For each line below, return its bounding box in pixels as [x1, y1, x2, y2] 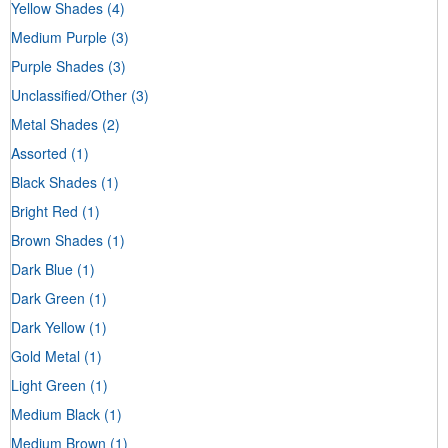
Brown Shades [11, 229, 103, 250]
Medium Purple [11, 26, 107, 47]
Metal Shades [11, 113, 98, 134]
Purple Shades [11, 55, 104, 76]
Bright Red [11, 200, 78, 221]
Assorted [11, 142, 67, 163]
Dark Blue [11, 258, 73, 279]
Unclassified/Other [11, 84, 127, 105]
